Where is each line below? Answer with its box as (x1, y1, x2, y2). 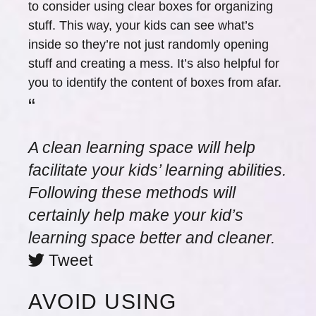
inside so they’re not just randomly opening (28, 37, 269, 51)
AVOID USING (28, 290, 177, 313)
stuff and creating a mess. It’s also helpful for (28, 56, 279, 71)
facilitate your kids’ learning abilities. (28, 161, 286, 179)
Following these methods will (28, 183, 236, 202)
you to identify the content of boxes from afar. (28, 75, 281, 90)
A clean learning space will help (28, 138, 255, 157)
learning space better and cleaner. (28, 229, 275, 247)
